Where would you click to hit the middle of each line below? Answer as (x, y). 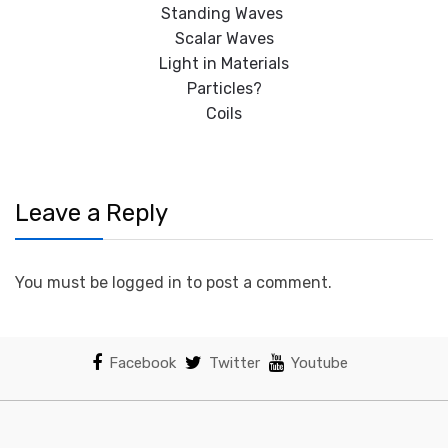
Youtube (319, 362)
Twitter (234, 362)
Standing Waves (224, 14)
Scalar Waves (224, 39)
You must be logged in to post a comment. (173, 282)
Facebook (142, 362)
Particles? (224, 89)
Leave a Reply (91, 213)
